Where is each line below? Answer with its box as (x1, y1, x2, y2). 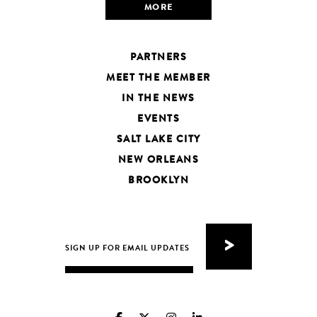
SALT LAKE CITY (116, 134, 201, 145)
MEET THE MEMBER (106, 73, 211, 83)
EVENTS (137, 114, 180, 125)
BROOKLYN (128, 175, 189, 186)
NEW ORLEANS (117, 155, 200, 166)
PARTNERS (130, 52, 187, 63)
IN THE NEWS (122, 93, 195, 104)
